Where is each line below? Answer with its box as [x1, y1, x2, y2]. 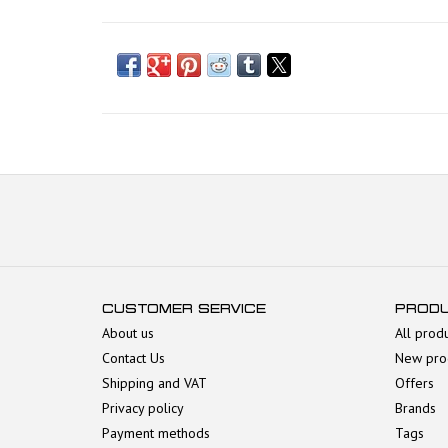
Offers [394, 373, 434, 392]
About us [102, 323, 154, 342]
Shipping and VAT [102, 373, 207, 392]
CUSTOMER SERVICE [102, 300, 266, 316]
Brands [394, 398, 436, 417]
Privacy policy [102, 398, 184, 417]
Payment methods [102, 423, 210, 442]
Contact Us [102, 348, 165, 367]
